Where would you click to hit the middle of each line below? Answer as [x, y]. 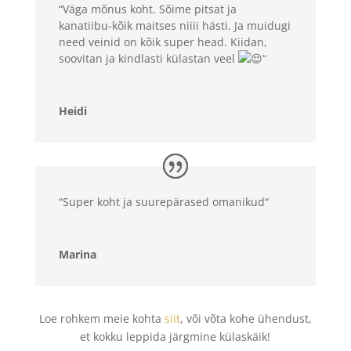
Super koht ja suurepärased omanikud [163, 202]
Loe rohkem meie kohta [101, 319]
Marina [77, 255]
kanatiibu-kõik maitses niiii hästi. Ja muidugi [174, 25]
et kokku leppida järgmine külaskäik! [175, 337]
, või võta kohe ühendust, [246, 319]
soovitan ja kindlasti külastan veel [148, 58]
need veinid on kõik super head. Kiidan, [163, 42]
